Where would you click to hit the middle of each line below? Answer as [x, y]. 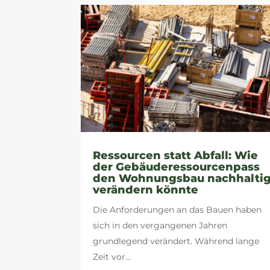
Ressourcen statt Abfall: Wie [176, 155]
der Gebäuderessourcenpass [177, 167]
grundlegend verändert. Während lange [176, 241]
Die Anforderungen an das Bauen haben [177, 209]
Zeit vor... [112, 256]
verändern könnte [146, 190]
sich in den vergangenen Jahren [160, 225]
